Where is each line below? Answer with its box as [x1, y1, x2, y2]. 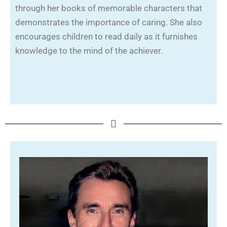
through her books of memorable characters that [15, 3, 202, 14]
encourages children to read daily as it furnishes [15, 31, 198, 42]
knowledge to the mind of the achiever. [15, 46, 163, 56]
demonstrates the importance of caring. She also [15, 17, 202, 28]
